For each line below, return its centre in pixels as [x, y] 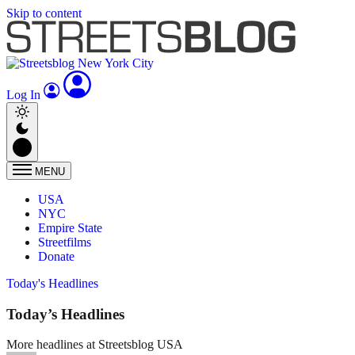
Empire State [70, 228]
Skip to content [44, 13]
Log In [25, 95]
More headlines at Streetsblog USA [95, 345]
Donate [56, 256]
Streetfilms [65, 242]
